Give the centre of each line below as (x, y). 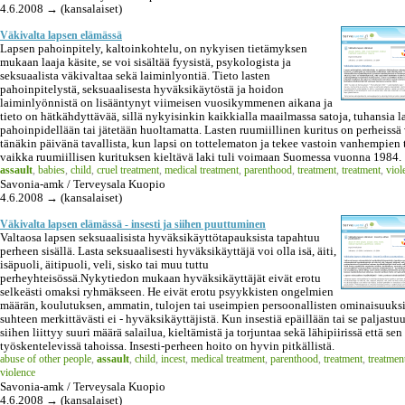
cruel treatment (128, 170)
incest (173, 358)
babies (52, 170)
